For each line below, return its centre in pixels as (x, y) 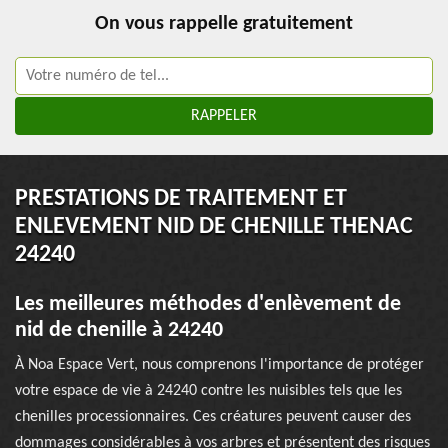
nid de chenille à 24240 (119, 330)
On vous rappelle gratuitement (224, 24)
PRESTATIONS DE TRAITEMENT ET (181, 199)
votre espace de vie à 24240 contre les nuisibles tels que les (208, 391)
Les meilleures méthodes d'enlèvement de (208, 304)
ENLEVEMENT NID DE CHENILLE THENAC (214, 227)
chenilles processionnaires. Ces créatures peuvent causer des (213, 417)
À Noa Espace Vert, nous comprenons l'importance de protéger (219, 365)
